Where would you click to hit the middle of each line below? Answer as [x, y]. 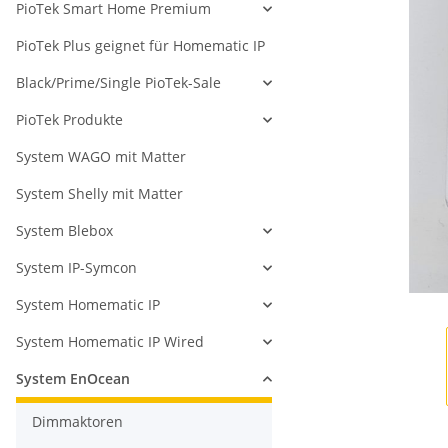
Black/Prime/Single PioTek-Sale [118, 83]
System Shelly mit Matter [99, 194]
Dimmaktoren [77, 422]
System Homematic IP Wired [110, 342]
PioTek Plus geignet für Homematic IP [140, 46]
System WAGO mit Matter [101, 157]
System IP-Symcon [76, 268]
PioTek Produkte [69, 120]
